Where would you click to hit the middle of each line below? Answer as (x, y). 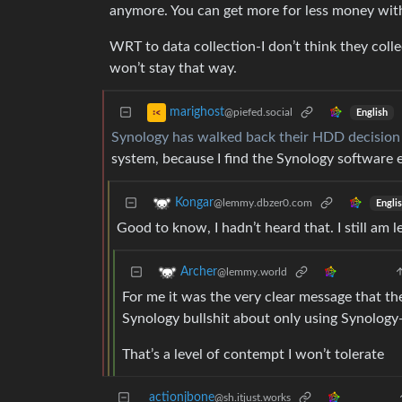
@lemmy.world (252, 272)
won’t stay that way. (173, 69)
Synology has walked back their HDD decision (256, 138)
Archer (199, 272)
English (371, 113)
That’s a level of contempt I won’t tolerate (253, 355)
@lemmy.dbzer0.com (263, 203)
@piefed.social (258, 113)
